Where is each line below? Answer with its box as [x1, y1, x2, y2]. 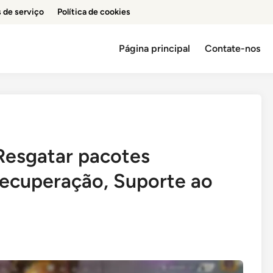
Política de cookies [57, 7, 130, 17]
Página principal [119, 43, 191, 54]
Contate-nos [205, 43, 261, 54]
